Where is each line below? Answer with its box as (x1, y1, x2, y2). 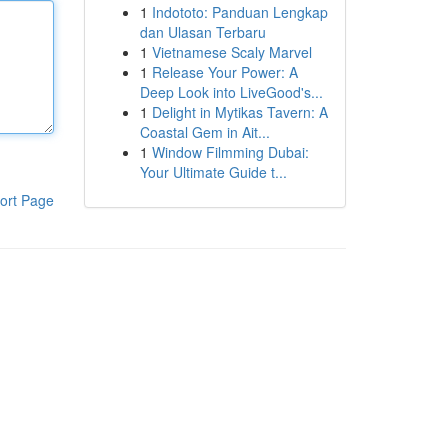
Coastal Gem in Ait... (139, 122, 270, 142)
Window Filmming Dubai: (151, 142, 309, 162)
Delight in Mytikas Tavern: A (151, 102, 328, 122)
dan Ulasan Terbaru (139, 22, 266, 42)
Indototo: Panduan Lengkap (151, 2, 328, 22)
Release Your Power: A (151, 62, 298, 82)
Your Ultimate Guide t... (139, 162, 287, 182)
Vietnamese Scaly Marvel (151, 42, 312, 62)
